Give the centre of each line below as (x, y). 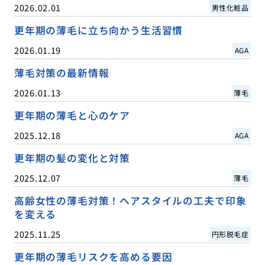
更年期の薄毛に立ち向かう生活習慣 (98, 30)
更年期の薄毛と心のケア (72, 115)
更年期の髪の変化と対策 (72, 158)
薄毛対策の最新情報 (62, 72)
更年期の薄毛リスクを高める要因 (93, 256)
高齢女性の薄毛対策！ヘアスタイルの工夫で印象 (130, 200)
